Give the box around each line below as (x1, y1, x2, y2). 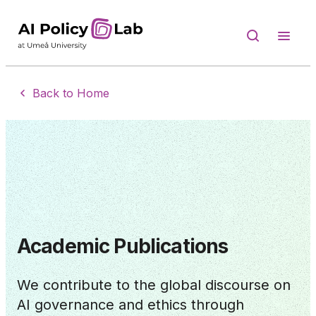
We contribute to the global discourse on (17, 276, 291, 293)
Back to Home (32, 86, 109, 101)
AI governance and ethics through (17, 296, 244, 313)
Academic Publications (17, 233, 229, 258)
